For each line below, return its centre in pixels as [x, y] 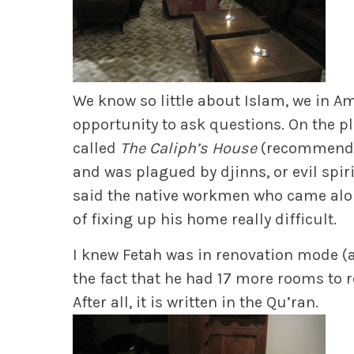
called [96, 148]
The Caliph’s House [188, 148]
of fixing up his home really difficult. [205, 219]
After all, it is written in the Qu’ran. [196, 302]
